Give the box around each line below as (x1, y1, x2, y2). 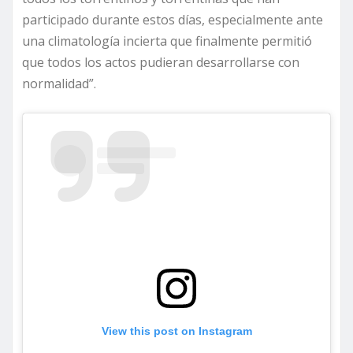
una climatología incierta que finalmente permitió (22, 32, 312, 50)
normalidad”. (22, 74, 96, 92)
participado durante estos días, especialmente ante (22, 10, 323, 28)
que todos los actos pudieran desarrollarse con (22, 53, 299, 71)
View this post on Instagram (101, 325, 252, 338)
